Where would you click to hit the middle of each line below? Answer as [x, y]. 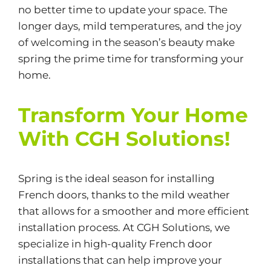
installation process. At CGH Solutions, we [124, 228]
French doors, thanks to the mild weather [124, 195]
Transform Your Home [133, 115]
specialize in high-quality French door [115, 244]
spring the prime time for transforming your [131, 59]
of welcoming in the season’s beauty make [126, 43]
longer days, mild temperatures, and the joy [129, 26]
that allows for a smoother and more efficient [133, 211]
